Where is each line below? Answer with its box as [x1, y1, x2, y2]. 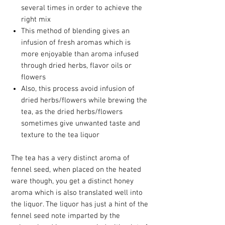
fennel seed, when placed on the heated [11, 165, 141, 175]
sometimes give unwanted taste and [21, 119, 140, 129]
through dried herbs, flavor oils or [21, 61, 132, 71]
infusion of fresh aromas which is [21, 38, 131, 48]
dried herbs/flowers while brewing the [21, 96, 147, 105]
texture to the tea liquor [21, 131, 99, 140]
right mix [21, 15, 51, 25]
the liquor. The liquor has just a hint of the [11, 200, 148, 209]
